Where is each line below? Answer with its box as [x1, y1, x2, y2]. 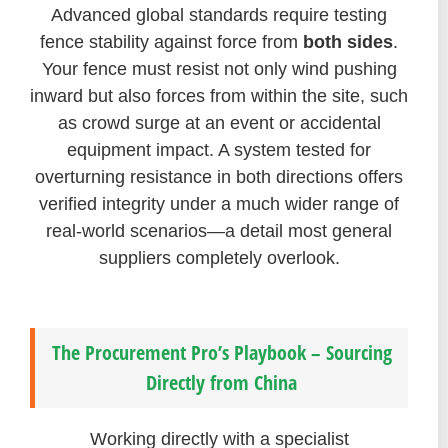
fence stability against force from [40, 32, 303, 53]
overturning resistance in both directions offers [35, 167, 403, 188]
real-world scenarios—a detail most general [46, 221, 392, 242]
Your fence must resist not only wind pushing [41, 59, 397, 80]
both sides [303, 32, 393, 53]
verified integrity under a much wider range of [39, 194, 399, 215]
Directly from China [146, 369, 297, 397]
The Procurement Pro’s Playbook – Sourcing [51, 339, 392, 367]
